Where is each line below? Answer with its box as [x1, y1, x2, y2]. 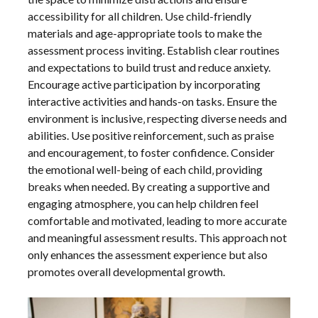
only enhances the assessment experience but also [28, 247, 268, 261]
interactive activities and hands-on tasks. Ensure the [28, 94, 278, 108]
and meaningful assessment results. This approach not [28, 230, 287, 244]
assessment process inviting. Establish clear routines [28, 43, 280, 57]
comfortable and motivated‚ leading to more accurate [28, 213, 287, 227]
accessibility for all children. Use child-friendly [28, 9, 252, 23]
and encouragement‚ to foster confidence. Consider [28, 145, 275, 159]
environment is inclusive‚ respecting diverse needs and [28, 111, 287, 125]
